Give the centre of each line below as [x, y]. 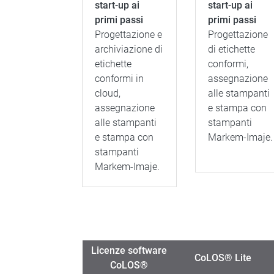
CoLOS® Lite [223, 258]
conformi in [120, 79]
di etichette [231, 49]
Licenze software [129, 250]
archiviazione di [129, 49]
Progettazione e [129, 35]
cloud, [108, 93]
